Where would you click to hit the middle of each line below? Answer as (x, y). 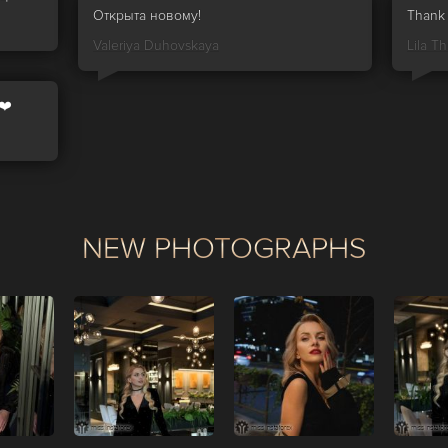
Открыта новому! (147, 15)
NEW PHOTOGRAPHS (224, 248)
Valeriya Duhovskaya (156, 45)
